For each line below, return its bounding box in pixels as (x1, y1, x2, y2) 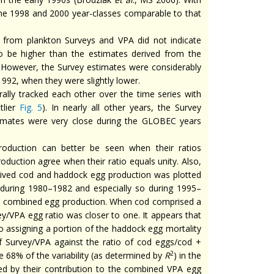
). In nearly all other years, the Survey (42, 102, 202, 113)
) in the (173, 250, 202, 261)
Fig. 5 (20, 102, 43, 113)
